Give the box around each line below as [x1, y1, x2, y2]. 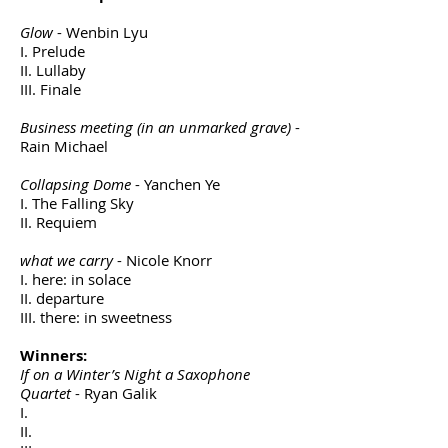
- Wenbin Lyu [53, 22, 148, 42]
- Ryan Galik [71, 383, 173, 403]
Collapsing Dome [20, 174, 131, 194]
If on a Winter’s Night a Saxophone [20, 364, 250, 384]
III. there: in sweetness [20, 307, 172, 327]
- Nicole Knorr [113, 250, 212, 270]
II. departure [20, 288, 104, 308]
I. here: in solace [20, 269, 131, 289]
